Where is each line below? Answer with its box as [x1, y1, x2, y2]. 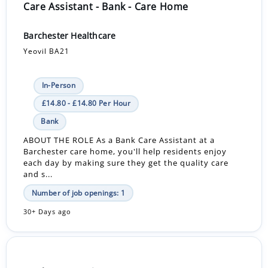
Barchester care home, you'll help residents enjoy [23, 146, 227, 157]
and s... [23, 169, 53, 180]
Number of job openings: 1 [31, 187, 126, 198]
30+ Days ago [23, 207, 72, 216]
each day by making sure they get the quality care [23, 157, 229, 169]
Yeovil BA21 [23, 45, 70, 56]
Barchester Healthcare [23, 30, 116, 42]
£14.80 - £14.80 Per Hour [41, 98, 131, 109]
